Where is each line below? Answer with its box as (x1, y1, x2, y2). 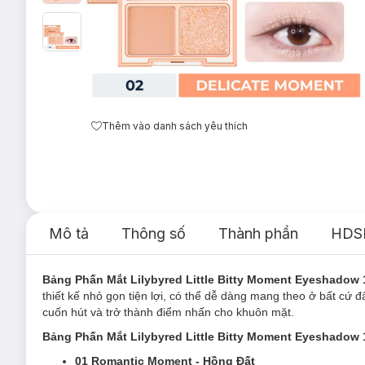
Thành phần (218, 225, 298, 242)
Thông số (121, 225, 186, 242)
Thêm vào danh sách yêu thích (102, 119, 248, 132)
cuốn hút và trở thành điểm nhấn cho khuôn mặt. (42, 306, 294, 319)
